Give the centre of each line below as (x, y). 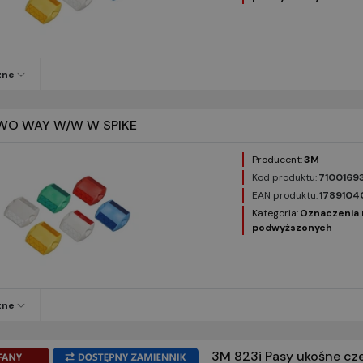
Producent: (278, 160)
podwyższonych (293, 228)
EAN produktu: (285, 196)
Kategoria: (275, 214)
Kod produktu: (285, 178)
